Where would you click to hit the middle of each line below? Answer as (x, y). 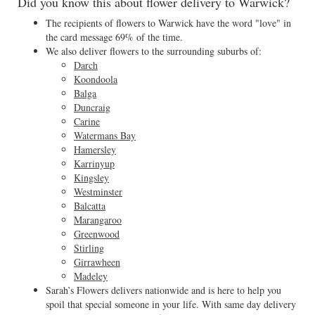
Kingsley (91, 178)
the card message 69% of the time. (114, 37)
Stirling (89, 248)
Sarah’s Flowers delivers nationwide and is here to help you (163, 290)
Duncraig (92, 107)
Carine (87, 121)
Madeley (91, 276)
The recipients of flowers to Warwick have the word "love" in (168, 23)
